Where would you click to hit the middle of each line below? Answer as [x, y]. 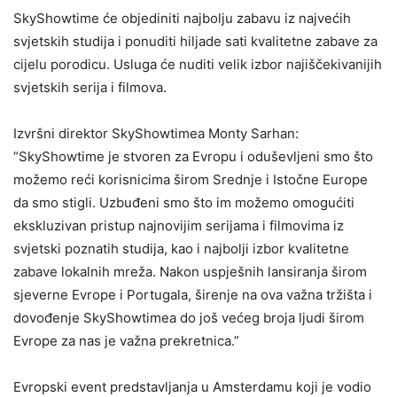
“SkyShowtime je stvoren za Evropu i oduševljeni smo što [193, 156]
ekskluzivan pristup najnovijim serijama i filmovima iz [179, 225]
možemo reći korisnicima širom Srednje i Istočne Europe [191, 179]
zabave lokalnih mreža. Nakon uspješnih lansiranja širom [190, 271]
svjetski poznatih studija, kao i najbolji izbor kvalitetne [181, 248]
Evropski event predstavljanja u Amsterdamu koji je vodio [192, 386]
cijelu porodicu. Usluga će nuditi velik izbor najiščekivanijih [198, 64]
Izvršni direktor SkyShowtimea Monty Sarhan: [156, 133]
